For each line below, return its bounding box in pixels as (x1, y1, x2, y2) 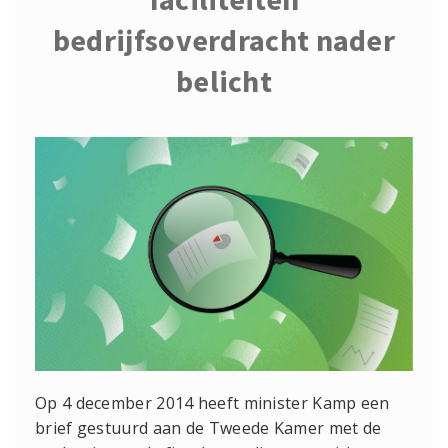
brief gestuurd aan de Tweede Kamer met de (35, 417, 382, 440)
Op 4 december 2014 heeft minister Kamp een (35, 392, 390, 415)
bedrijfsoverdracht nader (52, 21, 396, 60)
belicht (175, 62, 273, 101)
